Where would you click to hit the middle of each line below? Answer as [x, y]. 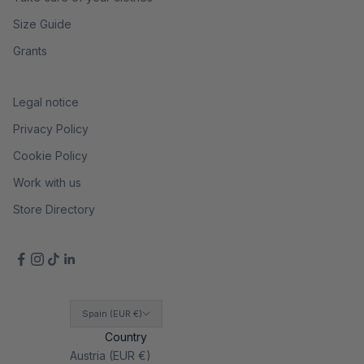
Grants [30, 50]
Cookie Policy [50, 155]
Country [126, 336]
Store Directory [54, 209]
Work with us [47, 182]
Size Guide [42, 24]
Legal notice [46, 102]
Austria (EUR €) [110, 355]
